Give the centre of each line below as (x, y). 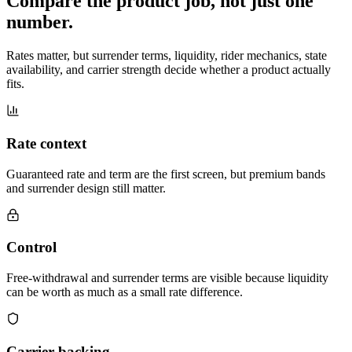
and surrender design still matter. (86, 188)
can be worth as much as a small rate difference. (125, 292)
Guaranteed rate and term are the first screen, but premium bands (166, 174)
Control (31, 247)
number (37, 22)
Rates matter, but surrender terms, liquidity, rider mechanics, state (167, 56)
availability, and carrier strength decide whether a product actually (169, 70)
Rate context (46, 143)
